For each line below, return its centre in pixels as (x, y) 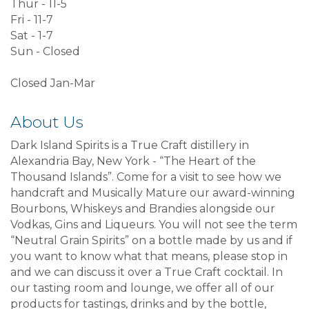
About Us (47, 122)
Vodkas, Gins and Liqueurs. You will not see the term (154, 224)
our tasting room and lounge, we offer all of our (142, 288)
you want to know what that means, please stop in (149, 256)
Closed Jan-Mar (53, 83)
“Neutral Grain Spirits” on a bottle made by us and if (151, 240)
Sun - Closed (45, 51)
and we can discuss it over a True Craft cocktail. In (147, 272)
